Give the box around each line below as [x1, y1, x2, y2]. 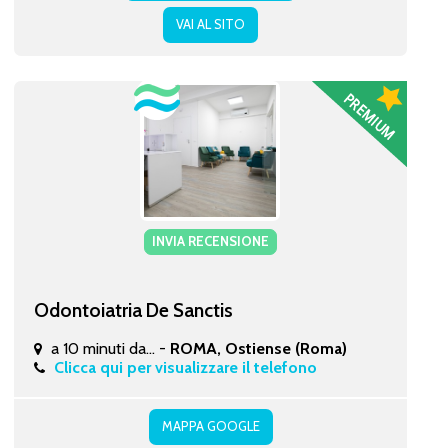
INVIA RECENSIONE [151, 232, 269, 249]
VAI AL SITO [175, 15, 245, 32]
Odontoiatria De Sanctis [33, 297, 233, 322]
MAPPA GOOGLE [161, 417, 260, 434]
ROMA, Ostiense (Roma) [169, 338, 347, 358]
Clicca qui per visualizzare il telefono [53, 357, 317, 377]
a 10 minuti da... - [50, 338, 170, 358]
